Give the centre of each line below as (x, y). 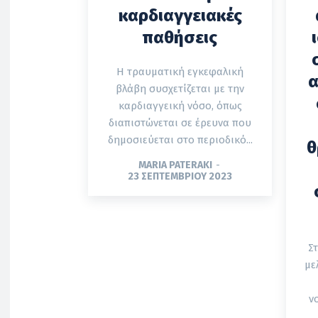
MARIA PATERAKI (175, 165)
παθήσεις (180, 37)
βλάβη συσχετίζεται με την (180, 88)
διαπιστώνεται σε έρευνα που (180, 122)
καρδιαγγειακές (180, 15)
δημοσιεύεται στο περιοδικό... (180, 139)
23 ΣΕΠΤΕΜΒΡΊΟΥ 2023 (180, 176)
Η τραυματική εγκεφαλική (180, 71)
